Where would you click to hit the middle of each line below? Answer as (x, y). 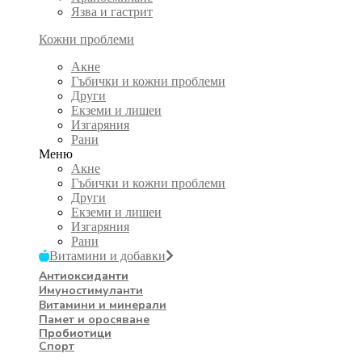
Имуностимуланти (91, 290)
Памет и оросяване (94, 319)
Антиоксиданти (84, 276)
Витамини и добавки (107, 255)
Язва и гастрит (112, 11)
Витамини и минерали (103, 305)
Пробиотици (75, 333)
